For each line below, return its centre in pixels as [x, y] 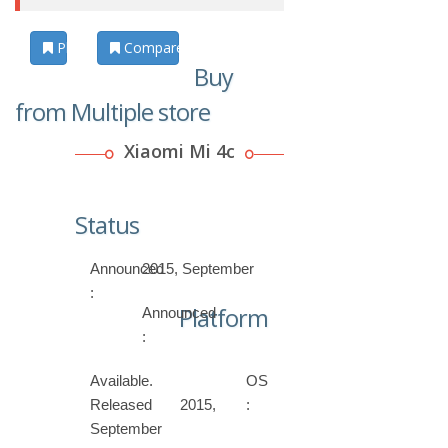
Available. [121, 381]
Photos [78, 47]
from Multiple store [112, 112]
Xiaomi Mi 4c [179, 151]
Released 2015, [153, 405]
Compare [152, 47]
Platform [224, 318]
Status [107, 225]
